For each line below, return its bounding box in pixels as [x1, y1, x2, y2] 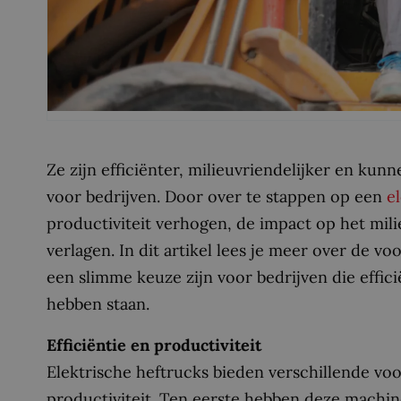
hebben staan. [47, 294, 149, 315]
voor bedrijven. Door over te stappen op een [47, 186, 387, 208]
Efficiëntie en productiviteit [47, 334, 261, 355]
